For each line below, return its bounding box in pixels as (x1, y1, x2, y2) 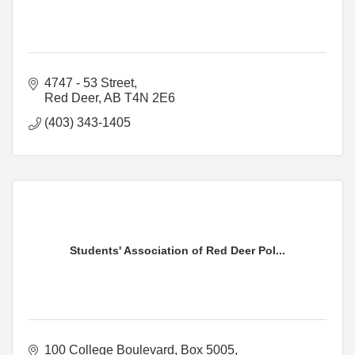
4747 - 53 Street (44, 75, 134, 90)
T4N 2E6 (124, 90, 175, 105)
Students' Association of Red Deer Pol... (70, 243, 285, 257)
